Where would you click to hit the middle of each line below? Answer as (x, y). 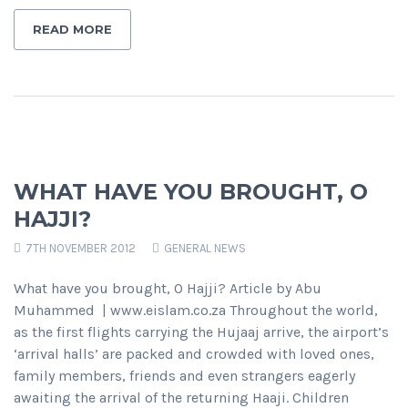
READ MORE (72, 30)
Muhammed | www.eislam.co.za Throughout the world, (196, 311)
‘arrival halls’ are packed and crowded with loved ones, (194, 354)
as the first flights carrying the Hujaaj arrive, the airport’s (201, 332)
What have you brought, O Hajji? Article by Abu (168, 289)
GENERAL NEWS (205, 249)
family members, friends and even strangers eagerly (184, 376)
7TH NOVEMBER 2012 (79, 249)
